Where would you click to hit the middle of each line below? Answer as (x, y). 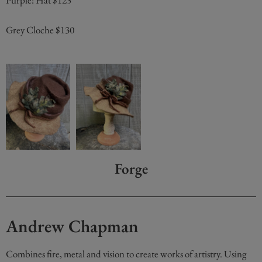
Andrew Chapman (72, 226)
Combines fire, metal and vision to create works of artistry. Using (126, 254)
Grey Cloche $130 (40, 30)
